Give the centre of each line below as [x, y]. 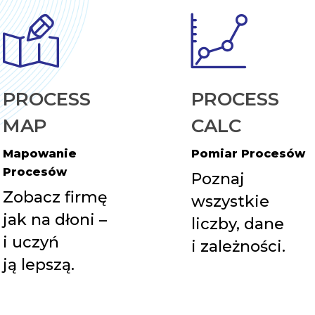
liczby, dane [237, 224]
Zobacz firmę [55, 197]
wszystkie [230, 201]
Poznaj [218, 179]
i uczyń [31, 242]
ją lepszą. [39, 264]
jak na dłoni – [55, 219]
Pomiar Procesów [248, 153]
